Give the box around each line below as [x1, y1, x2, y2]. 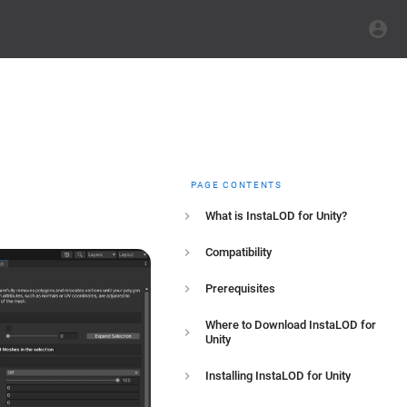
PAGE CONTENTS [191, 180, 283, 190]
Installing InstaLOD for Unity [205, 369, 351, 382]
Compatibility [205, 245, 272, 259]
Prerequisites [205, 282, 275, 295]
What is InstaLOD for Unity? [205, 209, 347, 223]
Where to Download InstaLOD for [205, 318, 376, 332]
